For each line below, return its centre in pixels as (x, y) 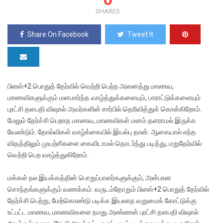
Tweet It (140, 34)
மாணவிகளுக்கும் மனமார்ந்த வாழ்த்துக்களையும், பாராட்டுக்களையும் (104, 98)
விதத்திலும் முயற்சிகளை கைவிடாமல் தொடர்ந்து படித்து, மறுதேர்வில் (105, 143)
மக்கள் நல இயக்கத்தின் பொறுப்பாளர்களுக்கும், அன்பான (89, 178)
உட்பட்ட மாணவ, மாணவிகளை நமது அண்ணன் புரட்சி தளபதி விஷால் (103, 212)
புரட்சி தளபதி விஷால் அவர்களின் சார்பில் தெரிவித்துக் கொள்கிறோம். (105, 109)
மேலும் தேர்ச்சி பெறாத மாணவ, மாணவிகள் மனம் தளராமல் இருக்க (102, 120)
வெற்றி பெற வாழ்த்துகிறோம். (48, 155)
